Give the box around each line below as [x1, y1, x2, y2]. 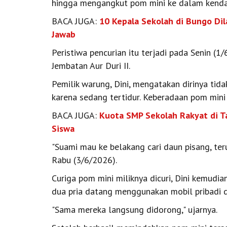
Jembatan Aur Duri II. [52, 60, 130, 72]
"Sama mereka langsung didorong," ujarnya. [52, 204, 217, 216]
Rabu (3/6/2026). [52, 154, 117, 166]
